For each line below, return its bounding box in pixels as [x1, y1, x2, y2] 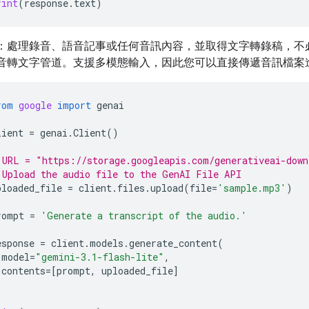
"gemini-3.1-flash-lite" [35, 250, 164, 264]
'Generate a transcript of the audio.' [41, 209, 247, 223]
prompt [57, 264, 90, 278]
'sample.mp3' [217, 181, 286, 195]
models [90, 237, 123, 250]
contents [1, 264, 46, 278]
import [57, 99, 91, 112]
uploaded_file [101, 264, 173, 278]
